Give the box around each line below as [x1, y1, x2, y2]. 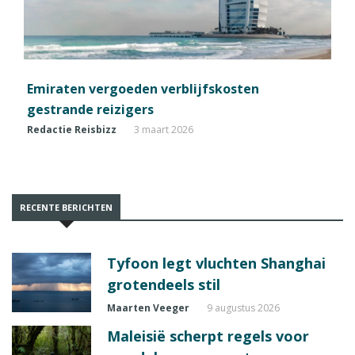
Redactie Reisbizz [27, 123, 116, 137]
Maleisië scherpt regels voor [107, 326, 309, 346]
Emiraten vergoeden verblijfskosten [27, 80, 259, 98]
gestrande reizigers [27, 101, 154, 119]
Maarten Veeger [107, 301, 189, 315]
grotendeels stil [107, 275, 220, 295]
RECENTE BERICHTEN [20, 201, 113, 214]
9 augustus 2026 [207, 301, 280, 315]
